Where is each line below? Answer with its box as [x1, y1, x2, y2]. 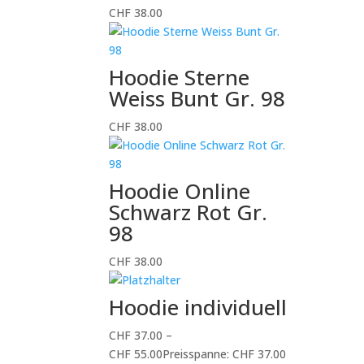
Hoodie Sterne [109, 63, 250, 92]
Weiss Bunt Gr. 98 [109, 84, 286, 113]
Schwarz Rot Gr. [109, 197, 268, 227]
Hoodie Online [109, 176, 251, 206]
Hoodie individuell [109, 292, 288, 322]
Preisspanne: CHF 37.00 [162, 346, 287, 362]
